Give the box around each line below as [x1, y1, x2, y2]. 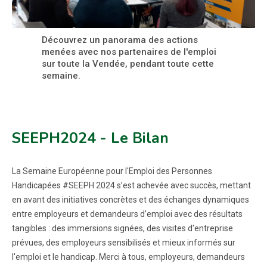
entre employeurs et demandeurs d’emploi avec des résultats [12, 209, 243, 219]
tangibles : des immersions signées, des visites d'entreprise [12, 223, 233, 233]
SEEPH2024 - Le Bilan [12, 128, 169, 148]
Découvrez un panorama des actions [42, 35, 198, 45]
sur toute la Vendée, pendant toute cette [42, 58, 214, 69]
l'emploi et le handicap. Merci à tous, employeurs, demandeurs [12, 252, 245, 262]
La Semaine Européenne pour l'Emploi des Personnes [12, 166, 212, 176]
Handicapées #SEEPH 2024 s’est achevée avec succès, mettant [12, 181, 251, 190]
